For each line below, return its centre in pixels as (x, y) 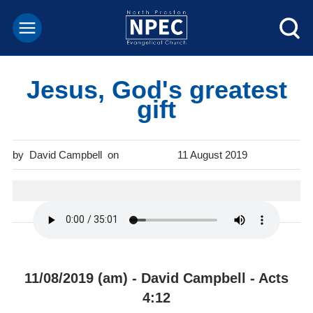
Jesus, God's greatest (156, 90)
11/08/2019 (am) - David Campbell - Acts (156, 278)
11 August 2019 (212, 154)
